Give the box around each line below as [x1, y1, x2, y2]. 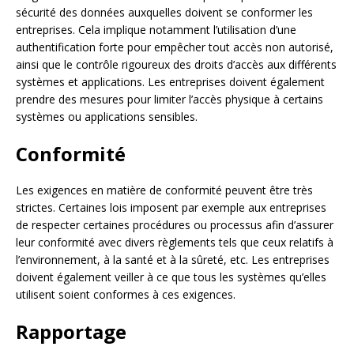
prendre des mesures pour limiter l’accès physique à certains [16, 92, 323, 107]
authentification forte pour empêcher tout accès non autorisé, [16, 40, 333, 55]
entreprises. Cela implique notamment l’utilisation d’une [16, 22, 296, 37]
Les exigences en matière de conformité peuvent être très [16, 183, 313, 198]
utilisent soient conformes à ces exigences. [16, 287, 235, 302]
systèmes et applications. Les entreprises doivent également [16, 74, 325, 89]
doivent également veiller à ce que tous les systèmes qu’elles [16, 269, 326, 284]
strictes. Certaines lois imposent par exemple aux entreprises [16, 200, 326, 215]
